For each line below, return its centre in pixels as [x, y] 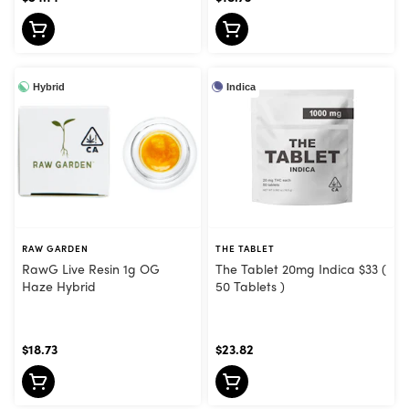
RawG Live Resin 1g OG [91, 269]
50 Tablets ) [250, 286]
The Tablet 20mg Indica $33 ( [301, 269]
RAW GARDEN [55, 249]
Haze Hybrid [59, 286]
